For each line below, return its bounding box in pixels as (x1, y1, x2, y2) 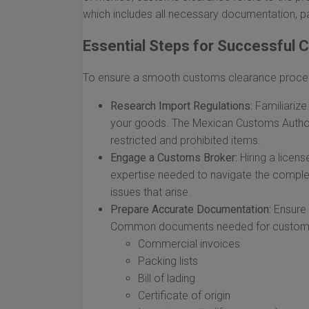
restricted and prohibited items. (110, 134, 261, 147)
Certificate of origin (138, 289, 230, 302)
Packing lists (138, 255, 198, 268)
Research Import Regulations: (110, 99, 252, 112)
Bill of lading (138, 272, 195, 285)
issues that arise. (110, 186, 191, 199)
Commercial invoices (138, 237, 240, 250)
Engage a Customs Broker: (110, 151, 237, 164)
